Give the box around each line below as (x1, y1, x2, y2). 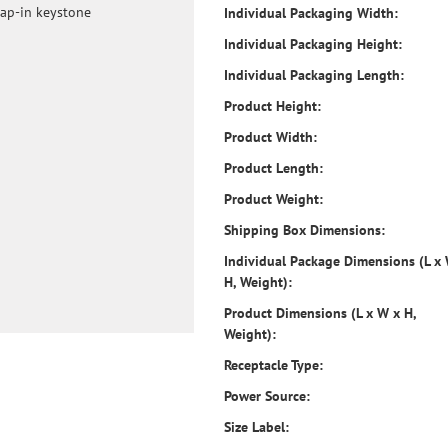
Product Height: (224, 97, 321, 115)
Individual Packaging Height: (224, 35, 402, 53)
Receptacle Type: (224, 356, 323, 374)
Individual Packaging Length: (224, 66, 404, 84)
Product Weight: (224, 190, 323, 208)
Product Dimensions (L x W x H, (224, 304, 416, 322)
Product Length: (224, 159, 323, 177)
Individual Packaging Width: (224, 4, 398, 22)
